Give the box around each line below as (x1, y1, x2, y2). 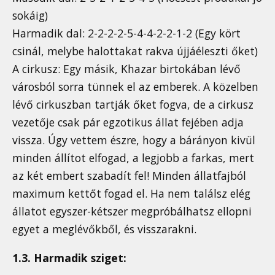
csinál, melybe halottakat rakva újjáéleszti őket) (12, 44, 258, 59)
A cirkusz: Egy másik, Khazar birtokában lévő (12, 61, 241, 77)
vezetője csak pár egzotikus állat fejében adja (12, 115, 244, 130)
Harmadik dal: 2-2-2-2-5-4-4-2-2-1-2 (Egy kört (12, 26, 241, 41)
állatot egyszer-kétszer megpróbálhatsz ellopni (12, 204, 252, 219)
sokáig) (12, 8, 48, 23)
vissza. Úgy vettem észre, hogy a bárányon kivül (12, 133, 255, 148)
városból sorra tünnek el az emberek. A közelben (12, 79, 258, 95)
